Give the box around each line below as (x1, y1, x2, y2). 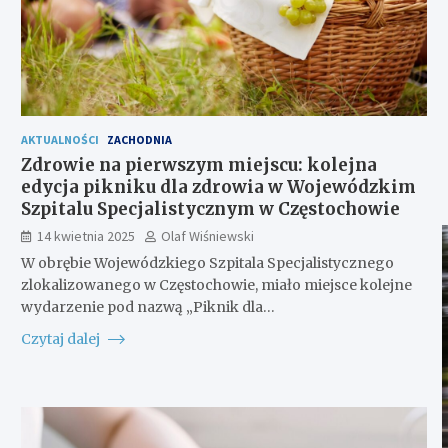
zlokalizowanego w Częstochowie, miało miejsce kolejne (20, 275, 412, 294)
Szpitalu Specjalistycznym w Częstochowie (20, 197, 400, 220)
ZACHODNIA (106, 131, 172, 147)
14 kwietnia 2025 (36, 226, 135, 245)
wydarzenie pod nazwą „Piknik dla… (20, 297, 275, 316)
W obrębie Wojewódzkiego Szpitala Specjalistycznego (20, 253, 394, 272)
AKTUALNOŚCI (20, 131, 99, 147)
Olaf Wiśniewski (160, 226, 254, 245)
